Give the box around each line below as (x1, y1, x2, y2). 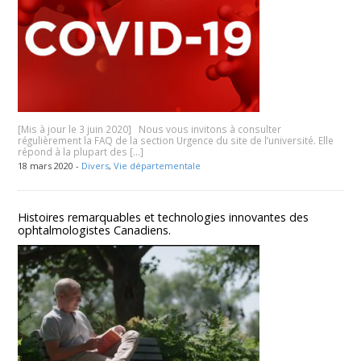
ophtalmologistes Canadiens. (18, 222, 172, 238)
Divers (81, 159, 110, 172)
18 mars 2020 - (18, 159, 82, 172)
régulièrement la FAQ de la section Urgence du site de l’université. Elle (18, 133, 334, 147)
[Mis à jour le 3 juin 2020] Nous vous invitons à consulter (18, 122, 282, 135)
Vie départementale (114, 159, 201, 172)
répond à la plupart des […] (18, 144, 144, 158)
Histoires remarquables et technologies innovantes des (18, 209, 309, 225)
